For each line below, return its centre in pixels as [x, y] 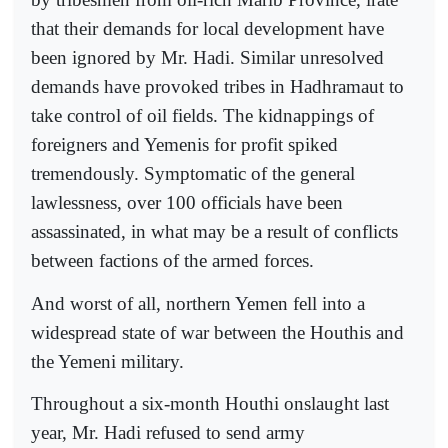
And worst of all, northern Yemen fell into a [198, 303]
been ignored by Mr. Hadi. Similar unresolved [207, 58]
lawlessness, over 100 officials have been [187, 203]
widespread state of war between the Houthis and [217, 332]
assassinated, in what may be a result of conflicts [214, 232]
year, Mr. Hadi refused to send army [168, 432]
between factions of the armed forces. [172, 261]
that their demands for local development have [207, 29]
